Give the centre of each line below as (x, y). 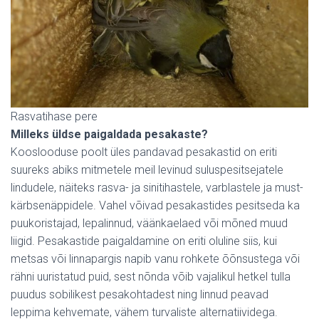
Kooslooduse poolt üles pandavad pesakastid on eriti (144, 152)
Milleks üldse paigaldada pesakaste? (109, 134)
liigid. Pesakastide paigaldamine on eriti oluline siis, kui (144, 241)
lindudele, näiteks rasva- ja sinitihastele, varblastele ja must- (157, 187)
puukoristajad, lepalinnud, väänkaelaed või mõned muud (149, 223)
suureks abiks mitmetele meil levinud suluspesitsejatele (147, 169)
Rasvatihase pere (54, 116)
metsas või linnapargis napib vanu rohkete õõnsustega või (155, 258)
